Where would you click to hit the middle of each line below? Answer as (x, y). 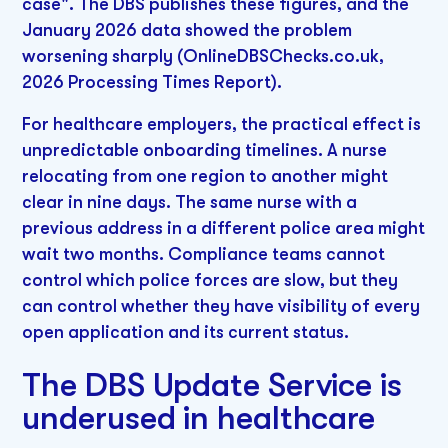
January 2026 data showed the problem (187, 30)
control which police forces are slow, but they (210, 280)
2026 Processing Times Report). (152, 82)
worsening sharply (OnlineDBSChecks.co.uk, (203, 56)
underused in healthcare (199, 417)
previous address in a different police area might (224, 228)
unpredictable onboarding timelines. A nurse (205, 150)
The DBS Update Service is (212, 384)
